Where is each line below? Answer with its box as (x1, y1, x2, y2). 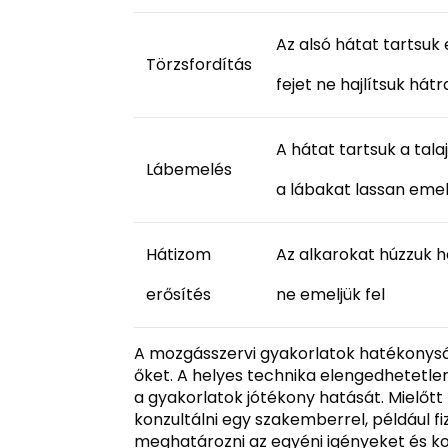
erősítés (146, 282, 212, 306)
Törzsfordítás (146, 52, 253, 76)
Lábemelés (146, 157, 233, 181)
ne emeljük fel (276, 282, 386, 306)
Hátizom (146, 242, 212, 266)
